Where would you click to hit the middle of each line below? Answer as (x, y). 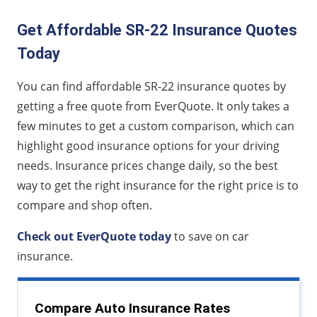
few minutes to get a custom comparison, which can (156, 126)
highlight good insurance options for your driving (148, 145)
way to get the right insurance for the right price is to (158, 185)
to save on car (210, 236)
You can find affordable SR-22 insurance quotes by (151, 86)
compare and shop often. (85, 205)
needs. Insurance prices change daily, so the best (148, 165)
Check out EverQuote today (94, 236)
